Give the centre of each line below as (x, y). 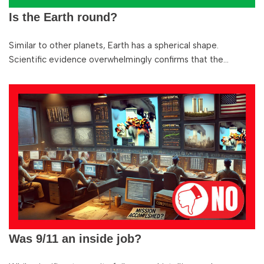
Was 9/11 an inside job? (75, 239)
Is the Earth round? (63, 17)
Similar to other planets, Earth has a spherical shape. (114, 45)
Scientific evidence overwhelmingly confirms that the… (120, 60)
